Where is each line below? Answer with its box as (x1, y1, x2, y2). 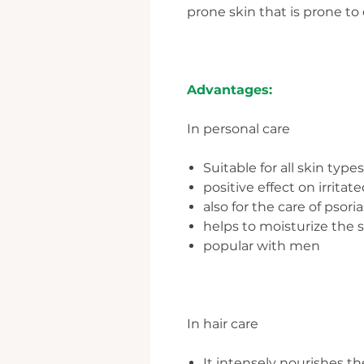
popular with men (203, 238, 320, 253)
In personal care (187, 121, 290, 136)
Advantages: (187, 82, 272, 97)
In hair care (187, 316, 258, 331)
